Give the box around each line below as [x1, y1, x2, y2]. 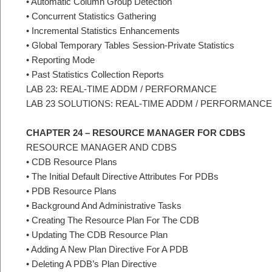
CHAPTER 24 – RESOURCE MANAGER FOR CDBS [26, 127, 245, 138]
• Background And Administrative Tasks [26, 200, 182, 211]
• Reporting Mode [26, 54, 95, 65]
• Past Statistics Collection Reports [26, 69, 164, 80]
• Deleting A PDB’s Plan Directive [26, 258, 157, 269]
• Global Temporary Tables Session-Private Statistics [26, 39, 234, 50]
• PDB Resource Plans [26, 185, 117, 196]
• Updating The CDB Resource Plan [26, 229, 168, 240]
